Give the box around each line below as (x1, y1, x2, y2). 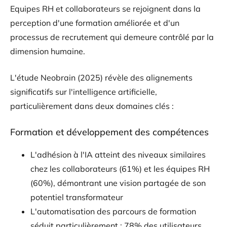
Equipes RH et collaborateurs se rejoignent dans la (10, 3, 201, 14)
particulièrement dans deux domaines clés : (10, 100, 174, 111)
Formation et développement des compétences (10, 126, 209, 138)
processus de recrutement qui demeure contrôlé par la (10, 31, 214, 42)
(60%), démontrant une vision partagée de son (30, 177, 206, 188)
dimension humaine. (10, 46, 85, 56)
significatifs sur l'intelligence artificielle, (10, 86, 157, 97)
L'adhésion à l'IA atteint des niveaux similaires (30, 149, 206, 160)
